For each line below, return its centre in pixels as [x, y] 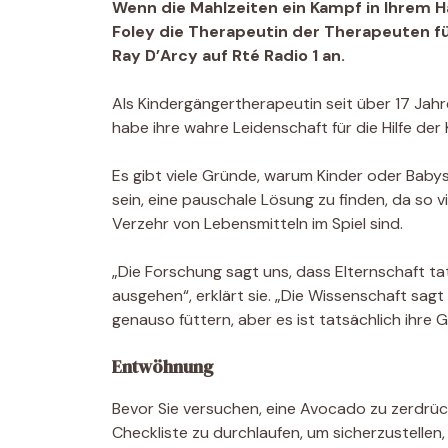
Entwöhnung [162, 366]
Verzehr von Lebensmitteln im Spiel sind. [257, 223]
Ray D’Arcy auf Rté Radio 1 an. [228, 55]
